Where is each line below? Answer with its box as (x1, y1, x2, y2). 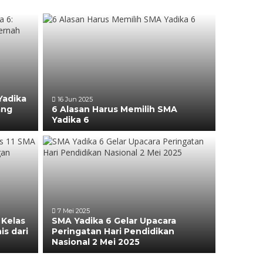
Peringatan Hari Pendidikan (52, 226, 175, 237)
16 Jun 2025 (56, 95, 93, 103)
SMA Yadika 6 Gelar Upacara (52, 215, 177, 226)
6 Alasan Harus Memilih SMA (52, 104, 178, 114)
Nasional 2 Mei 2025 (52, 237, 140, 247)
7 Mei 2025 (56, 207, 90, 215)
